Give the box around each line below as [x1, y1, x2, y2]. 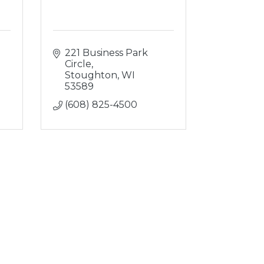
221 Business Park [64, 47, 148, 58]
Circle [64, 58, 91, 70]
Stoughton [64, 70, 117, 81]
